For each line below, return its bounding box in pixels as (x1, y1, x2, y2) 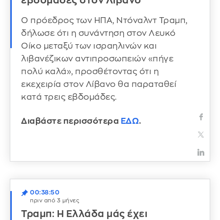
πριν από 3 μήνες (30, 197, 79, 203)
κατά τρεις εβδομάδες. (21, 92, 117, 101)
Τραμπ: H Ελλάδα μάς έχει (21, 209, 147, 219)
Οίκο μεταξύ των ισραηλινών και (21, 41, 157, 50)
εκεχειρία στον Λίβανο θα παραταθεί (21, 80, 176, 88)
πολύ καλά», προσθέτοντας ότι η (21, 67, 159, 76)
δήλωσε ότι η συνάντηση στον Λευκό (21, 28, 176, 37)
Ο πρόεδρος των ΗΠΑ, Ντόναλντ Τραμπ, (21, 16, 188, 25)
